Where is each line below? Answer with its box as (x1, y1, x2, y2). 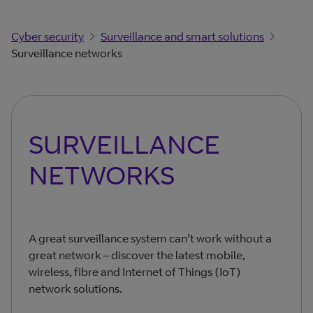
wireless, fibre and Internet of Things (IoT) (29, 265, 241, 279)
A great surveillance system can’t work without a (29, 231, 272, 246)
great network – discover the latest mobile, (29, 248, 245, 263)
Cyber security (11, 29, 84, 43)
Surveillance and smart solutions (101, 29, 264, 43)
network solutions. (29, 282, 122, 296)
